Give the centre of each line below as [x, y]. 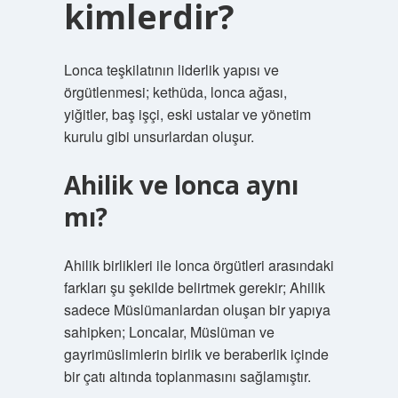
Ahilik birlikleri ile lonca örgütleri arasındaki [199, 265]
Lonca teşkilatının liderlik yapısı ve [171, 70]
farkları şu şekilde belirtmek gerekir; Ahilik [194, 287]
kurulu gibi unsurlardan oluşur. [159, 136]
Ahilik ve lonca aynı [181, 185]
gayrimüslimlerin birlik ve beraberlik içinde [196, 354]
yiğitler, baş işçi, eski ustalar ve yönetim [187, 114]
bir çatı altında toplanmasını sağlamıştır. [187, 376]
